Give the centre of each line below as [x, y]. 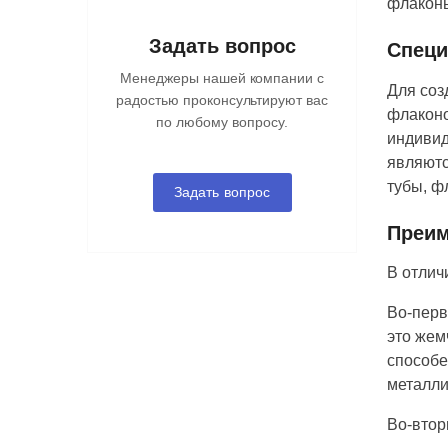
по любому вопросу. [222, 121]
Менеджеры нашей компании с [222, 77]
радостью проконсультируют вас [222, 99]
